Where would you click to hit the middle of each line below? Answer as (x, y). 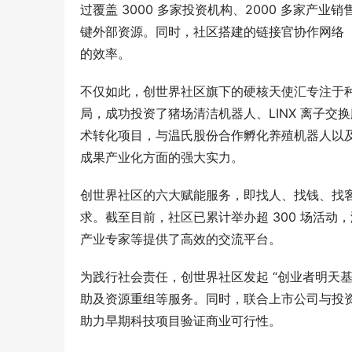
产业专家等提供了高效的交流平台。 (181, 239)
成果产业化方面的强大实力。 (162, 158)
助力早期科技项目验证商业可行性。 (181, 321)
